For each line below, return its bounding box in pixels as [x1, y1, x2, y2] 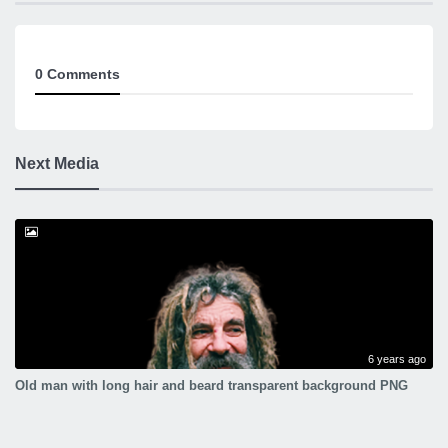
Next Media [15, 155, 99, 172]
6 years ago [368, 353, 426, 365]
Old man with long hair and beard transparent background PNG [15, 378, 408, 393]
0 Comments [35, 66, 120, 82]
